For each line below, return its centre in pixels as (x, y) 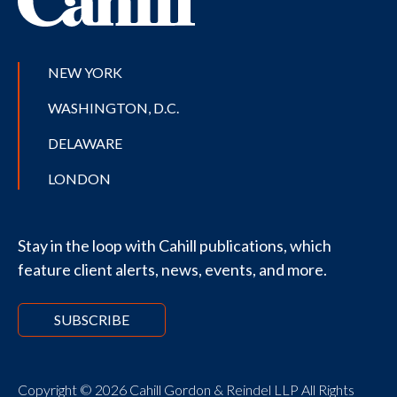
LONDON (79, 179)
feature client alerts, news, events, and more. (172, 270)
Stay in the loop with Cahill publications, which (175, 246)
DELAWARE (85, 144)
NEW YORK (85, 73)
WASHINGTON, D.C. (113, 108)
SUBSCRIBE (92, 320)
